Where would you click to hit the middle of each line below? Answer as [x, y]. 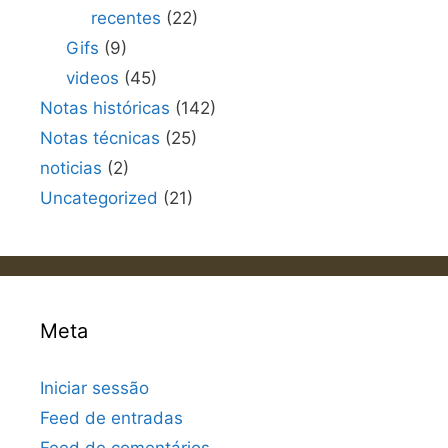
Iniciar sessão [94, 388]
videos [92, 78]
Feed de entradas [111, 418]
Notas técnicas [100, 138]
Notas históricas [105, 108]
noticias [71, 168]
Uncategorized [99, 198]
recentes [126, 18]
